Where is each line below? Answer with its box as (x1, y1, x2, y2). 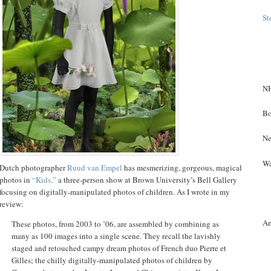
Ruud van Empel (67, 162, 122, 173)
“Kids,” (32, 174, 56, 185)
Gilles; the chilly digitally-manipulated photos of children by (11, 254, 212, 266)
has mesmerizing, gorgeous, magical (122, 162, 242, 173)
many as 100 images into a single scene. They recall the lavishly (11, 230, 221, 241)
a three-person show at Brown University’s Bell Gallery (56, 174, 237, 185)
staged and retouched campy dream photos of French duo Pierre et (11, 242, 226, 253)
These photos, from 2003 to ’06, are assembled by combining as (11, 218, 219, 229)
